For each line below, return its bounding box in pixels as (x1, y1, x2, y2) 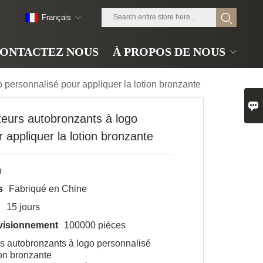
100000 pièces (64, 220, 126, 230)
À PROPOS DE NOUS (112, 45, 225, 58)
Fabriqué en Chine (9, 184, 87, 194)
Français (42, 13, 71, 22)
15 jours (6, 202, 41, 212)
